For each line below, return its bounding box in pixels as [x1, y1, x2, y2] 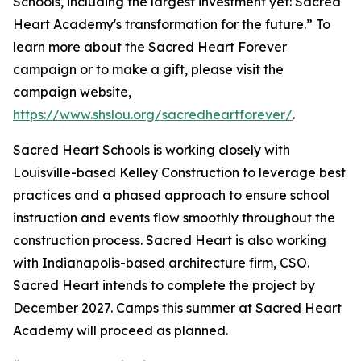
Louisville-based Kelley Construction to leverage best [13, 164, 346, 181]
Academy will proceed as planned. [13, 322, 228, 339]
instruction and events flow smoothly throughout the [13, 210, 335, 226]
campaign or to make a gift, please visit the [13, 61, 284, 78]
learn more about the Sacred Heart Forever [13, 39, 287, 56]
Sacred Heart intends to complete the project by [13, 277, 315, 294]
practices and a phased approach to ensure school [13, 187, 330, 204]
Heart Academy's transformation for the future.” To [13, 16, 330, 33]
